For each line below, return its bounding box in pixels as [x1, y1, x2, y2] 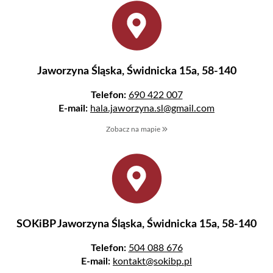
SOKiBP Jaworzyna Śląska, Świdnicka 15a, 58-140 [16, 219, 257, 230]
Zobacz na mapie [105, 126, 162, 133]
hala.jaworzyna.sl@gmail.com [90, 104, 214, 114]
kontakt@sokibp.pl [113, 257, 192, 267]
